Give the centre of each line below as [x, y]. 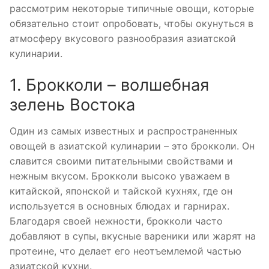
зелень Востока [72, 104]
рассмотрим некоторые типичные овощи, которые [132, 9]
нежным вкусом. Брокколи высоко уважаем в [120, 176]
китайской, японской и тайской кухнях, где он [121, 191]
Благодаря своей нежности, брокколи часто [116, 221]
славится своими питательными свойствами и [121, 161]
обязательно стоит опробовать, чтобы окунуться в [131, 24]
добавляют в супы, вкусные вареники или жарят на [133, 236]
